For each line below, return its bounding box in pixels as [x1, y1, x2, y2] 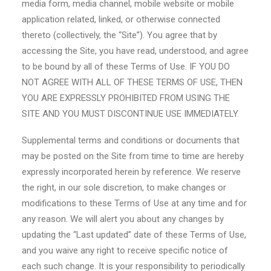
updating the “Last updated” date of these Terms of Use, [22, 229, 246, 240]
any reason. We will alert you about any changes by [22, 214, 224, 224]
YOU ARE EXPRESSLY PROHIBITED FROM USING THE [22, 93, 230, 103]
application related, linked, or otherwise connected [22, 14, 220, 25]
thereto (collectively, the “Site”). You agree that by [22, 30, 217, 41]
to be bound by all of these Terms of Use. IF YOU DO [22, 61, 230, 72]
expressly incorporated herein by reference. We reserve [22, 166, 241, 177]
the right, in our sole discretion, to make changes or [22, 182, 226, 193]
